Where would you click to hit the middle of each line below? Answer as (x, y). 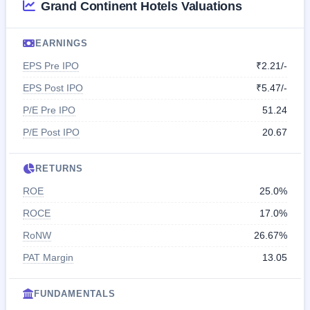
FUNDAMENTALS (75, 293)
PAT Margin (48, 257)
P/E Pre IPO (49, 110)
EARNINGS (62, 43)
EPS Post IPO (53, 88)
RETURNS (60, 168)
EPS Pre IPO (51, 65)
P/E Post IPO (51, 132)
